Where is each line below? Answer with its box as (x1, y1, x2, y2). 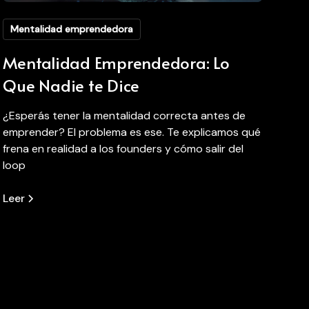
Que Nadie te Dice (3, 73, 140, 97)
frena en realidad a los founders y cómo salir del (3, 141, 244, 156)
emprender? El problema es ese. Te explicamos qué (3, 124, 261, 139)
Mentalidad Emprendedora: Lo (3, 50, 230, 74)
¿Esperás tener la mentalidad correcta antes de (3, 108, 246, 123)
